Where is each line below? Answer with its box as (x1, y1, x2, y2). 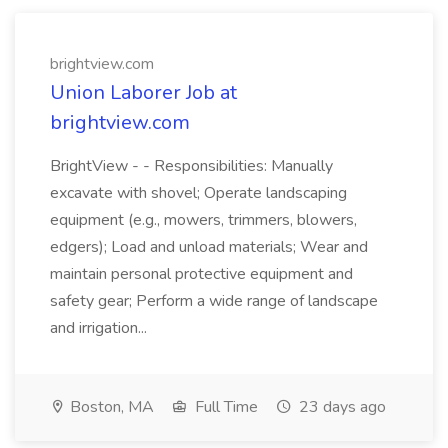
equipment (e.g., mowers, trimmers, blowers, (50, 209, 357, 231)
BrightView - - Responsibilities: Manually (50, 155, 333, 177)
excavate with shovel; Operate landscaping (50, 182, 347, 204)
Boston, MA (66, 396, 154, 418)
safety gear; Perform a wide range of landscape (50, 290, 378, 312)
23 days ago (295, 396, 386, 418)
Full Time (191, 396, 258, 418)
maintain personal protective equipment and (50, 263, 353, 285)
